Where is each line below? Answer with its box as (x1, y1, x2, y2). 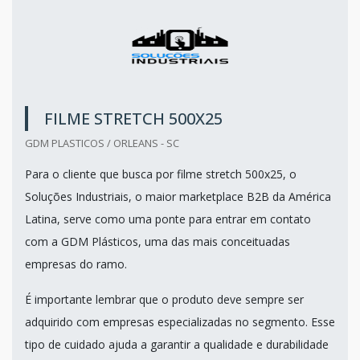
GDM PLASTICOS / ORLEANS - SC (25, 135, 179, 150)
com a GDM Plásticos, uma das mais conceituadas (25, 233, 290, 249)
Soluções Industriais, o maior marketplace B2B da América (25, 188, 331, 204)
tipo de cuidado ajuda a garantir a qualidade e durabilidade (25, 336, 329, 352)
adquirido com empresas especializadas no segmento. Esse (25, 313, 335, 329)
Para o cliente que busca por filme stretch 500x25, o (25, 166, 297, 182)
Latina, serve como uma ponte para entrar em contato (25, 211, 311, 227)
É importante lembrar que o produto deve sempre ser (25, 291, 304, 307)
